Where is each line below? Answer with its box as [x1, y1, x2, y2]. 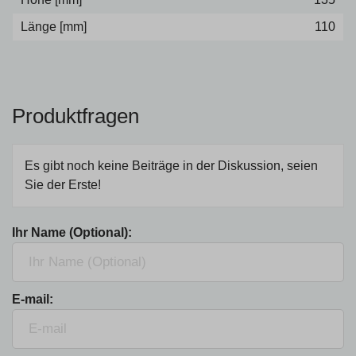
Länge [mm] [21, 19, 87, 33]
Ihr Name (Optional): [12, 225, 132, 239]
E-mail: [12, 292, 53, 306]
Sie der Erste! [25, 177, 101, 192]
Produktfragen [12, 103, 139, 128]
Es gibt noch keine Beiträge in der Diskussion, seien [25, 158, 318, 172]
